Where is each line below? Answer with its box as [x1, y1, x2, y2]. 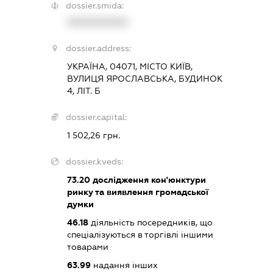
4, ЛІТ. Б [66, 85, 101, 96]
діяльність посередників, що [88, 217, 213, 227]
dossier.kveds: [65, 156, 123, 166]
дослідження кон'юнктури [90, 174, 206, 185]
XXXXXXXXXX [66, 16, 128, 27]
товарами [66, 241, 108, 252]
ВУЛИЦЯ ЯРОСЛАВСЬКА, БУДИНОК [66, 73, 222, 83]
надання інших [90, 260, 158, 270]
